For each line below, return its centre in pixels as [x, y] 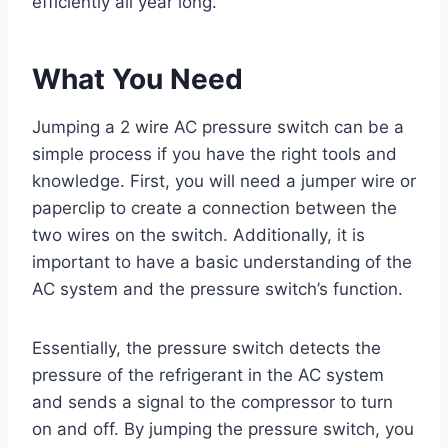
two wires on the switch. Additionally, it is [198, 235]
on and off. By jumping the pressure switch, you [223, 429]
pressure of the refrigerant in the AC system [208, 375]
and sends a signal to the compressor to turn [212, 402]
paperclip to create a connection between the [214, 208]
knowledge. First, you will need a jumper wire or [224, 181]
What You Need [137, 79]
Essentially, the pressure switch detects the [206, 348]
